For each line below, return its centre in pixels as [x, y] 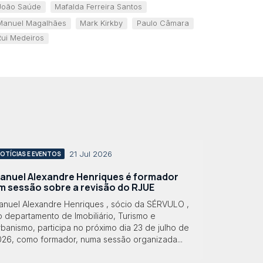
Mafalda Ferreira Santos [99, 6]
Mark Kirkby [102, 23]
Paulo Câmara [163, 23]
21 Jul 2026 [91, 154]
